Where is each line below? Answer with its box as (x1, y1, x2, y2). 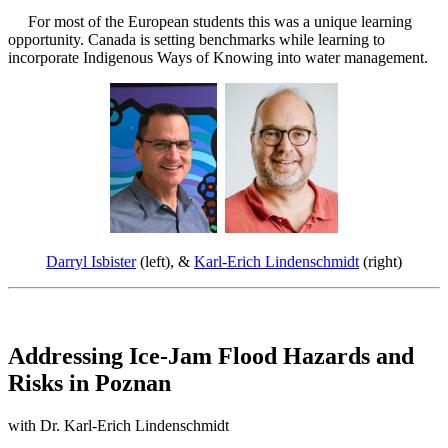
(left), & (136, 253, 194, 271)
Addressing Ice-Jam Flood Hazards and (8, 343, 414, 370)
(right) (359, 253, 402, 271)
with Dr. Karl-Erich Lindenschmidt (8, 417, 229, 435)
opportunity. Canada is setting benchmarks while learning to (8, 31, 385, 49)
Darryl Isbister (46, 253, 136, 271)
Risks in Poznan (8, 370, 171, 397)
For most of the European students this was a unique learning (8, 13, 412, 31)
